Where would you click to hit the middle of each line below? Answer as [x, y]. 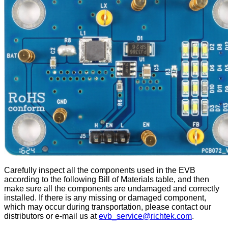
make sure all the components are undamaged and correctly [112, 188]
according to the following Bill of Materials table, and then [107, 179]
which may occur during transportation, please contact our [108, 207]
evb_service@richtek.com [145, 216]
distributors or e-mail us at [51, 216]
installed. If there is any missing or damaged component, [105, 197]
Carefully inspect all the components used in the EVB [100, 170]
